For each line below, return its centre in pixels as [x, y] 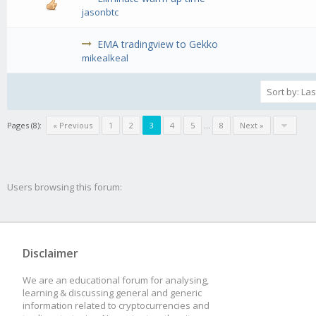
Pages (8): [24, 126]
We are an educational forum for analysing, [116, 280]
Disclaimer [50, 253]
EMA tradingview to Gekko [158, 44]
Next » [252, 126]
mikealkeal [105, 58]
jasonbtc [101, 12]
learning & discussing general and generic [112, 292]
